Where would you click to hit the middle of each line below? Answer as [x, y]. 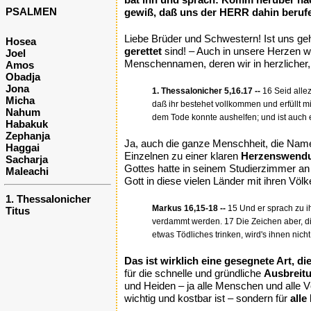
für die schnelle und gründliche [194, 273]
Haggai [23, 148]
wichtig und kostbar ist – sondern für [207, 298]
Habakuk [27, 124]
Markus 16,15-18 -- [189, 208]
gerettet [143, 51]
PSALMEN [31, 11]
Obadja [23, 77]
